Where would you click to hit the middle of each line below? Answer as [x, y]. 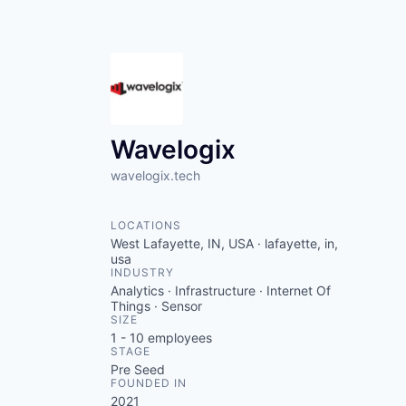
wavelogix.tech [155, 175]
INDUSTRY [142, 272]
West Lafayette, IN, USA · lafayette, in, [224, 243]
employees [178, 338]
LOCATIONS [146, 225]
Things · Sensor [156, 306]
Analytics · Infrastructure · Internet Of [221, 290]
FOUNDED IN [149, 383]
